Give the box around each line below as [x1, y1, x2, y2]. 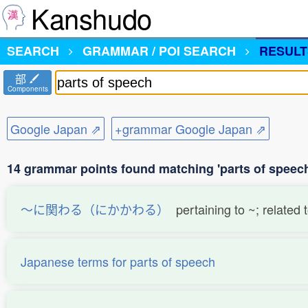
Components [7, 84, 48, 93]
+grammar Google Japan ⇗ [115, 120, 266, 137]
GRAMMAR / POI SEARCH [82, 42, 236, 60]
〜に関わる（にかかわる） [21, 200, 169, 218]
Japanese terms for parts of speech [21, 252, 215, 270]
